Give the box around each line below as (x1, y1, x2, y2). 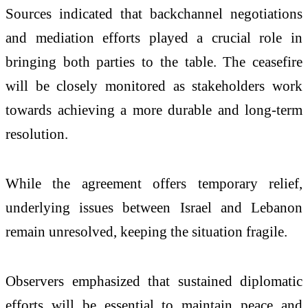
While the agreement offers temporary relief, (5, 175, 302, 192)
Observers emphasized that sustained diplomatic (5, 272, 302, 289)
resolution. (5, 126, 68, 142)
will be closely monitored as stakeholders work (5, 78, 302, 94)
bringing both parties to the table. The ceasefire (5, 54, 302, 70)
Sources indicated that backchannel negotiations (5, 5, 302, 22)
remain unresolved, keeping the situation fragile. (5, 223, 287, 240)
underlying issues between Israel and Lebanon (5, 199, 302, 216)
